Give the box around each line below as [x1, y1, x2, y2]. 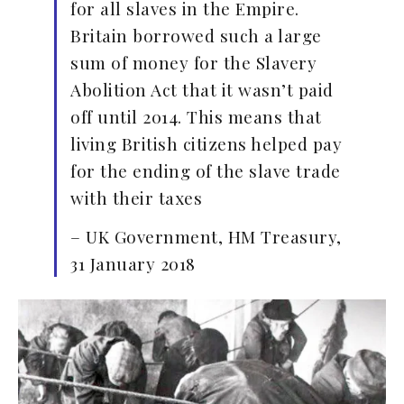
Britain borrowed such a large [70, 23, 322, 47]
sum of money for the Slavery [70, 50, 317, 74]
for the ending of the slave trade [70, 158, 341, 182]
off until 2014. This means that [70, 104, 322, 128]
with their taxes [70, 185, 202, 209]
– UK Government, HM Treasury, [70, 224, 342, 248]
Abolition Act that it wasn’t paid [70, 77, 334, 101]
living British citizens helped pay [70, 131, 342, 155]
